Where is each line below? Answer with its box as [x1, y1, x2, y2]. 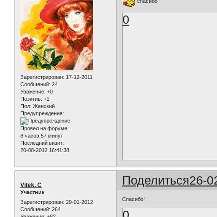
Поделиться [122, 173, 190, 187]
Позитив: [20, 96, 42, 102]
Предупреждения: [20, 110, 64, 117]
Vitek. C [20, 182, 42, 189]
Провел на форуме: [20, 125, 69, 132]
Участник [20, 189, 45, 196]
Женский [31, 103, 55, 109]
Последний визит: [20, 140, 64, 146]
